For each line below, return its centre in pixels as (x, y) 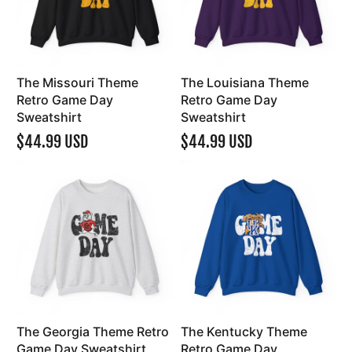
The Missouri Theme (77, 82)
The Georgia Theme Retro (93, 332)
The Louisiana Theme (244, 82)
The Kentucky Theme (244, 332)
